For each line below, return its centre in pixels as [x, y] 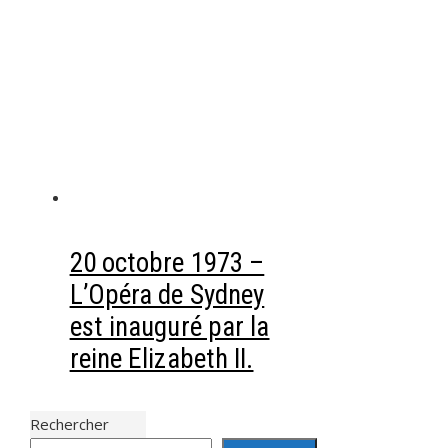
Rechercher [69, 424]
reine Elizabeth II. [161, 359]
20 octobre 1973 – [167, 263]
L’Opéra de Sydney [167, 295]
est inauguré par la [169, 327]
